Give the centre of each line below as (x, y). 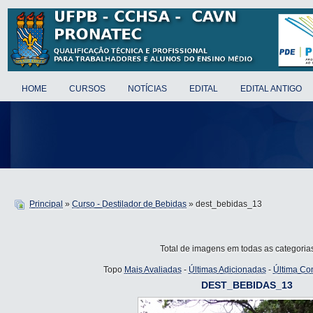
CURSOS (87, 89)
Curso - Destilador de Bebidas (129, 204)
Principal (46, 204)
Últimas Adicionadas (227, 270)
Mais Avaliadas (153, 270)
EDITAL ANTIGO (271, 89)
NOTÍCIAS (147, 89)
